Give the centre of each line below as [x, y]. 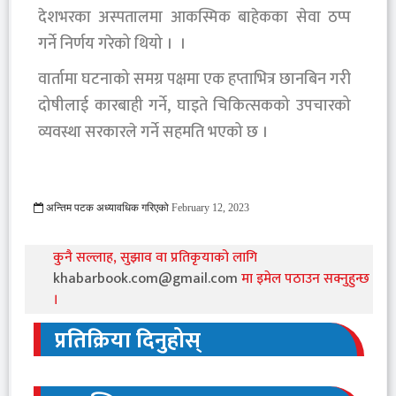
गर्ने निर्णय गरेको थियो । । [112, 44]
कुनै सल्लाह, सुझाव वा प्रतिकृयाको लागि [155, 257]
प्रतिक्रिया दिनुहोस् [128, 340]
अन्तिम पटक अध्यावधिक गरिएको [106, 207]
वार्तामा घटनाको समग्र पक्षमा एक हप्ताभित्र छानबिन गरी [194, 79]
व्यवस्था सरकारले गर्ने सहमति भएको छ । [153, 132]
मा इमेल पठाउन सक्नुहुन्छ [305, 278]
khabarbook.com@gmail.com [147, 278]
